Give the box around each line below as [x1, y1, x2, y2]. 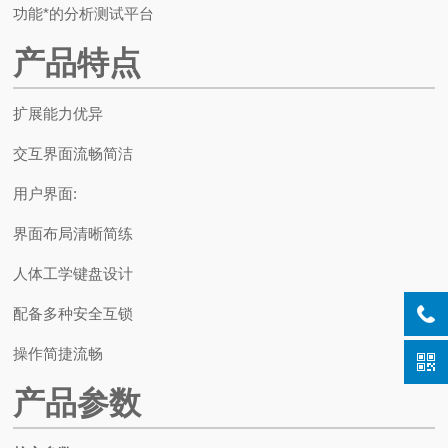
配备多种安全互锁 [13, 305, 134, 322]
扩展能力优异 [13, 105, 104, 122]
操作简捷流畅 [13, 345, 104, 362]
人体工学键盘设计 [13, 265, 134, 282]
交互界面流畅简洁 [13, 145, 134, 162]
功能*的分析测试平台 [13, 5, 155, 22]
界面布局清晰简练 [13, 225, 134, 242]
